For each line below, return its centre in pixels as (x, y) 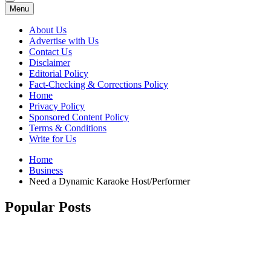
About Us (48, 30)
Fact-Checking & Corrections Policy (99, 84)
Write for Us (53, 139)
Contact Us (51, 52)
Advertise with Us (64, 41)
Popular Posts (48, 207)
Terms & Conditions (68, 128)
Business (46, 170)
